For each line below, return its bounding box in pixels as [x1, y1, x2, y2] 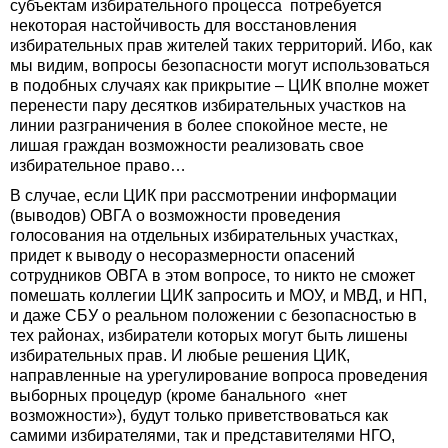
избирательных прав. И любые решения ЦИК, [10, 347, 350, 365]
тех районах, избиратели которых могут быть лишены [10, 327, 408, 345]
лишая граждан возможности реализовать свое [10, 137, 364, 155]
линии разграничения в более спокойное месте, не [10, 117, 388, 135]
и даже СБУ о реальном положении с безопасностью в [10, 307, 417, 325]
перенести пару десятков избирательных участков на [10, 97, 406, 115]
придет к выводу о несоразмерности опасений [10, 247, 355, 265]
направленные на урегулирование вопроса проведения [10, 367, 428, 385]
